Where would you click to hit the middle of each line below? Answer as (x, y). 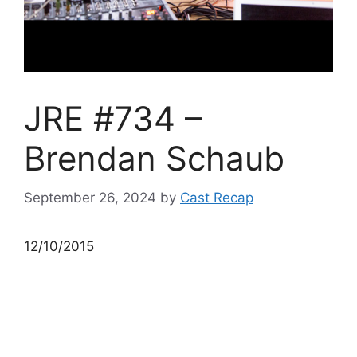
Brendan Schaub (154, 158)
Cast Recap (217, 197)
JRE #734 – (113, 118)
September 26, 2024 (90, 197)
